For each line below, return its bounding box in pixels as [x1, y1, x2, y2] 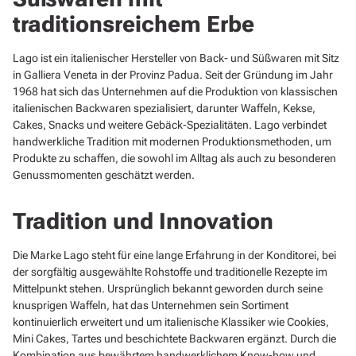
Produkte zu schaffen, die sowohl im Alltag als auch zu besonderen [13, 151, 336, 164]
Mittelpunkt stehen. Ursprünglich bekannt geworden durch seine [13, 281, 323, 295]
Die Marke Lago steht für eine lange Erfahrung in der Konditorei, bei [13, 248, 336, 261]
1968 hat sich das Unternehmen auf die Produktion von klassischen [13, 84, 338, 98]
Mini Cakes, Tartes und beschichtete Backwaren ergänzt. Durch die [13, 331, 336, 345]
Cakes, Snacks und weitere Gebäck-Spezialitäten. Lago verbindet [13, 118, 327, 131]
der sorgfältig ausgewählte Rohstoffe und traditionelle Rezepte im [13, 265, 327, 278]
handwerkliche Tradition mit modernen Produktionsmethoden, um [13, 134, 331, 148]
